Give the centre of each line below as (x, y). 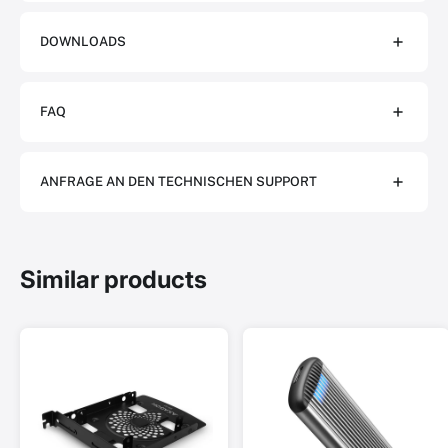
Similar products (113, 279)
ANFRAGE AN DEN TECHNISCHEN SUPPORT (178, 181)
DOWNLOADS (83, 41)
